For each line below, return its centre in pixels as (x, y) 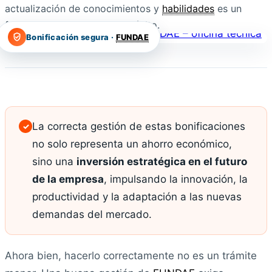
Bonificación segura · (71, 37)
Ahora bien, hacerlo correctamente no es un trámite (131, 256)
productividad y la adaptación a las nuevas (137, 196)
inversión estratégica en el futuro (162, 161)
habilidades (188, 8)
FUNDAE (132, 37)
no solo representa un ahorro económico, (132, 144)
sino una (54, 161)
